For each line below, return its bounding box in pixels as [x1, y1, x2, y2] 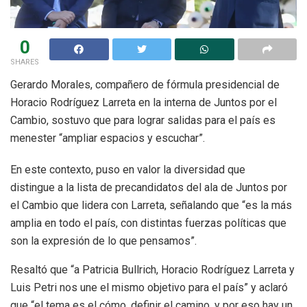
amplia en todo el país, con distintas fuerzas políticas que [10, 216, 286, 230]
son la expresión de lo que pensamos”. [10, 234, 197, 247]
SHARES [10, 57, 39, 66]
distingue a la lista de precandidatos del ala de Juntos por [10, 180, 287, 194]
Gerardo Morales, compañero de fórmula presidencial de [10, 77, 280, 91]
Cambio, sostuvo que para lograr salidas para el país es [10, 113, 275, 127]
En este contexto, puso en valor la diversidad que [10, 162, 245, 176]
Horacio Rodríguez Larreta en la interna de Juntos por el [10, 95, 277, 109]
